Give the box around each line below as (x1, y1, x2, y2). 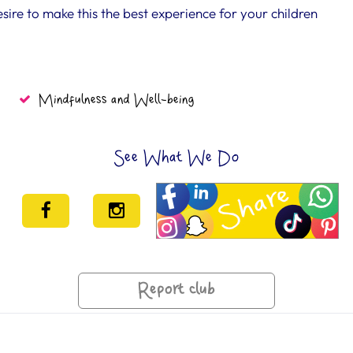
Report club (138, 281, 215, 299)
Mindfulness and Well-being (39, 93, 195, 108)
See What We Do (113, 149, 240, 167)
